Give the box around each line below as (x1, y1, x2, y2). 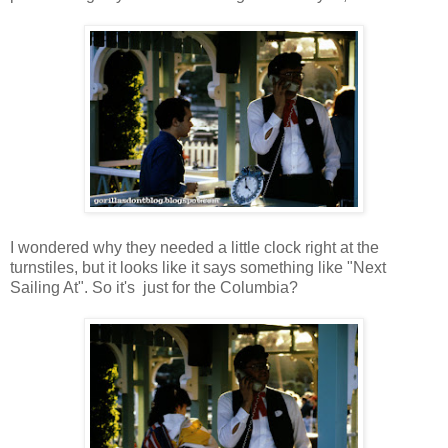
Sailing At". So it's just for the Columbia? (10, 278, 298, 296)
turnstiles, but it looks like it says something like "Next (10, 258, 386, 276)
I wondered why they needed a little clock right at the (10, 238, 379, 256)
